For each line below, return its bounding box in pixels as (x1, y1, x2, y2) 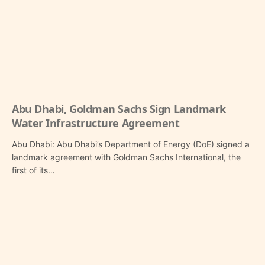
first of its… (12, 164, 55, 175)
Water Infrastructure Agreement (12, 115, 180, 130)
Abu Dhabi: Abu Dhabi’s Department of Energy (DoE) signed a (12, 138, 250, 149)
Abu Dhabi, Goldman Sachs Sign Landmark (12, 101, 226, 116)
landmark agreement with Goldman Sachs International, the (12, 151, 241, 162)
